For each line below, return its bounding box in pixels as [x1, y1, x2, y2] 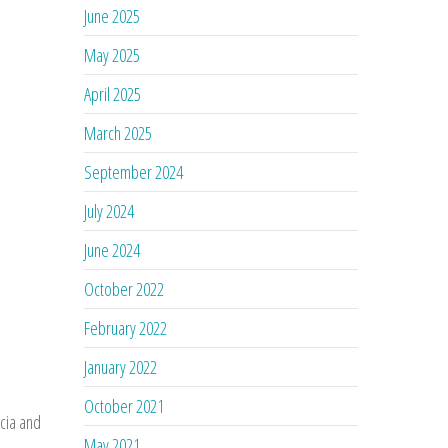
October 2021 [84, 393, 165, 418]
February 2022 [84, 315, 168, 340]
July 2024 [84, 198, 135, 223]
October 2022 [84, 276, 165, 301]
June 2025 [84, 3, 141, 28]
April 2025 [84, 81, 142, 106]
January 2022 [84, 354, 158, 379]
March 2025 [84, 120, 153, 145]
